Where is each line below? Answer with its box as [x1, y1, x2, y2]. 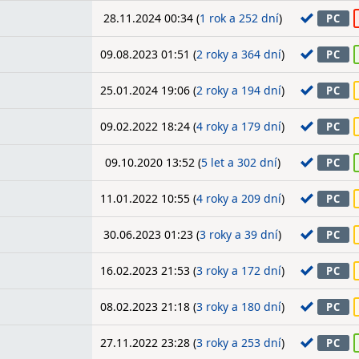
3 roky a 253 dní [196, 335, 281, 350]
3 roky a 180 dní [196, 299, 281, 314]
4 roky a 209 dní [196, 191, 281, 206]
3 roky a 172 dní [196, 263, 281, 278]
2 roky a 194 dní [196, 83, 281, 98]
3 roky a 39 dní [200, 227, 278, 242]
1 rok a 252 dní [199, 10, 279, 26]
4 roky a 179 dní [196, 119, 281, 134]
